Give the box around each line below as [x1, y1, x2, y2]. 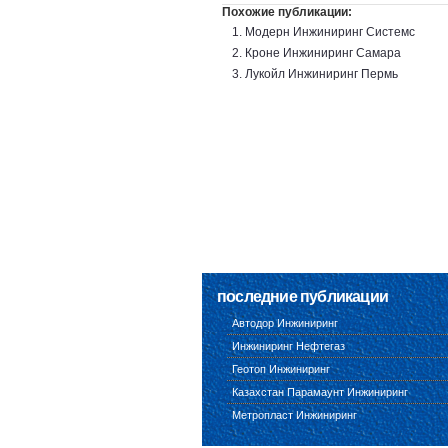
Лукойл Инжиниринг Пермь [245, 67, 398, 81]
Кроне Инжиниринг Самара [245, 46, 401, 60]
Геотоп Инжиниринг [232, 363, 330, 375]
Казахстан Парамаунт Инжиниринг [232, 386, 408, 398]
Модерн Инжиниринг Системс [245, 25, 415, 39]
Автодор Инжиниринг [232, 317, 338, 329]
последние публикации [217, 288, 388, 305]
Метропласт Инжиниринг [232, 409, 357, 421]
